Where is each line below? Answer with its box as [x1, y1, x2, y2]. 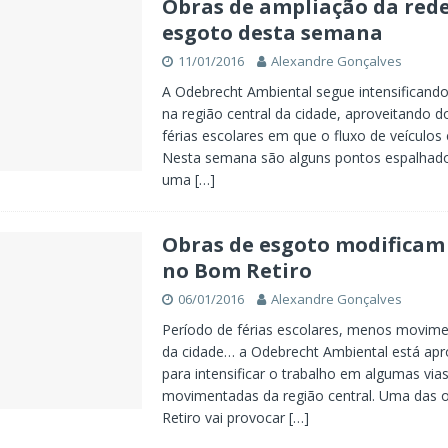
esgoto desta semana [161, 19, 383, 46]
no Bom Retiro [161, 257, 312, 284]
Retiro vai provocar [161, 408, 289, 427]
